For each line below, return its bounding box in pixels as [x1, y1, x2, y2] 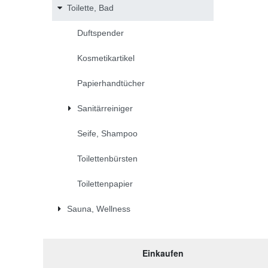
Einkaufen [142, 246, 184, 259]
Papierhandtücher [77, 78, 145, 89]
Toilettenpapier [77, 179, 133, 189]
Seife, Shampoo [77, 129, 138, 139]
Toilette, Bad [66, 3, 114, 13]
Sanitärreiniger [77, 103, 133, 114]
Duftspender [77, 28, 124, 38]
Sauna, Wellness [66, 204, 130, 214]
